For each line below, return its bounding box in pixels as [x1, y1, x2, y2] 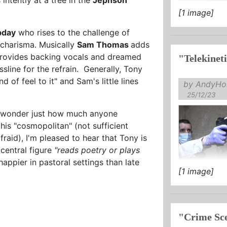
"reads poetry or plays [52, 144, 140, 155]
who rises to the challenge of [16, 27, 130, 37]
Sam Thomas [77, 39, 131, 50]
